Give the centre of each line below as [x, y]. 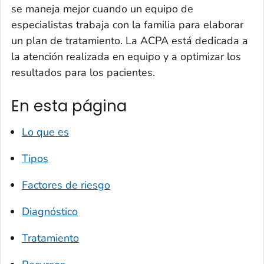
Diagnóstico [50, 211]
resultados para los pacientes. [83, 73]
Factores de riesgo [66, 185]
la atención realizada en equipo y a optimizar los [126, 57]
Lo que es [45, 132]
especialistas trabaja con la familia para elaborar [127, 25]
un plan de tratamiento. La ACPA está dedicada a [130, 41]
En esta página [69, 106]
